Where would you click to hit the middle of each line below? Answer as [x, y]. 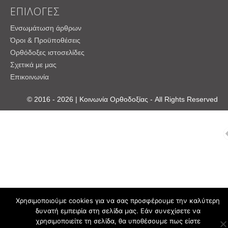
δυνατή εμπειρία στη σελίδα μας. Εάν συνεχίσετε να [118, 211]
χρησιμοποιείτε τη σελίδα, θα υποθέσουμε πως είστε [118, 221]
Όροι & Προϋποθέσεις [45, 40]
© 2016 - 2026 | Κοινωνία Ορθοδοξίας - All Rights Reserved [122, 99]
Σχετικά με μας [33, 64]
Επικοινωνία [30, 77]
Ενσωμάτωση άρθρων [46, 28]
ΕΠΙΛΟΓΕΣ [35, 11]
